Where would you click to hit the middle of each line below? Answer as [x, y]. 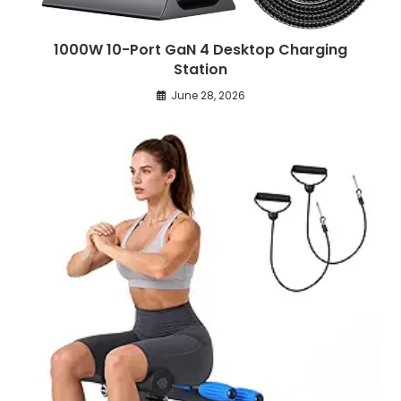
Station [200, 69]
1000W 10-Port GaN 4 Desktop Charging [200, 49]
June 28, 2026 [208, 95]
